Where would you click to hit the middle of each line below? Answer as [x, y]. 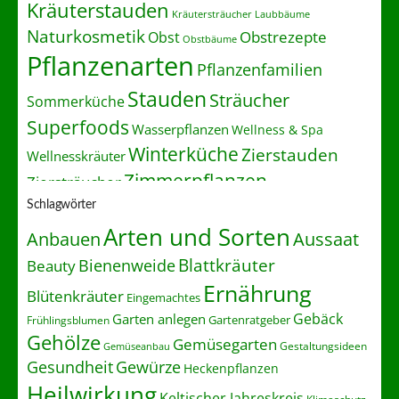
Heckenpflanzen [231, 368]
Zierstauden [290, 154]
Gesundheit [70, 366]
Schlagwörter [61, 204]
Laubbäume [282, 13]
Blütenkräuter [75, 296]
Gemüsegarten [225, 344]
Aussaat [326, 238]
